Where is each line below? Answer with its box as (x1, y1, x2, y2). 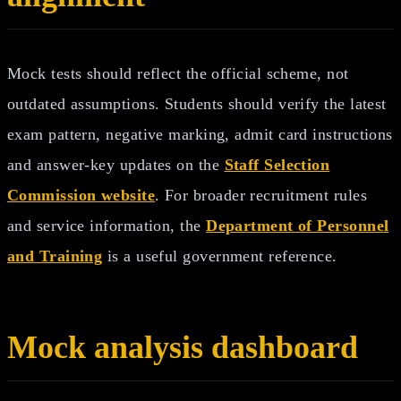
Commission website (7, 185, 156, 204)
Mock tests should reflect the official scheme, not (7, 64, 349, 82)
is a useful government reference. (102, 246, 337, 265)
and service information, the (7, 216, 207, 235)
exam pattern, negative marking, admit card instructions (7, 124, 393, 143)
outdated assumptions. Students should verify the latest (7, 94, 387, 113)
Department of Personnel (206, 216, 389, 235)
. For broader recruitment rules (155, 185, 368, 204)
